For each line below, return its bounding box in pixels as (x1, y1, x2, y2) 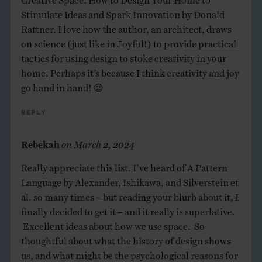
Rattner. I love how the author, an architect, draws (20, 23, 232, 30)
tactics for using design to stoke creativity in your (20, 52, 226, 60)
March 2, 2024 (73, 138, 135, 146)
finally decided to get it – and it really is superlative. (20, 205, 235, 213)
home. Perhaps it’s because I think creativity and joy (20, 67, 239, 74)
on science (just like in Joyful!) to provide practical (20, 37, 236, 45)
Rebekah (20, 138, 60, 146)
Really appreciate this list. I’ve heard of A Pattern (20, 161, 227, 169)
